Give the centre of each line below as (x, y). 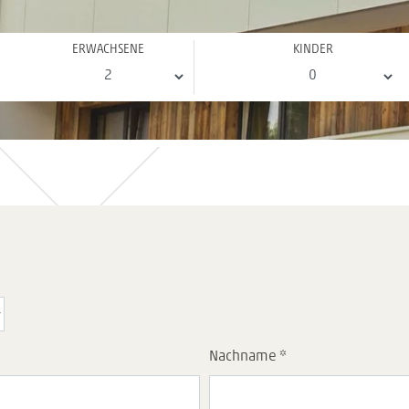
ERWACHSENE (108, 49)
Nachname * (248, 357)
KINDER (314, 49)
